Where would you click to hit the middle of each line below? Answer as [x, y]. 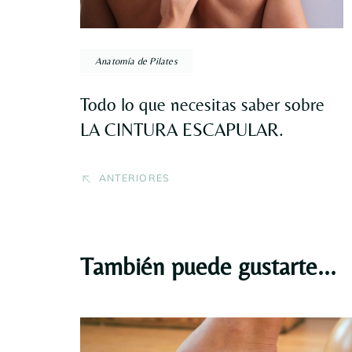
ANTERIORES [134, 178]
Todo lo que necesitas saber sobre [202, 105]
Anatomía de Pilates [136, 61]
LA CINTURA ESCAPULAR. [182, 130]
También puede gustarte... [208, 267]
